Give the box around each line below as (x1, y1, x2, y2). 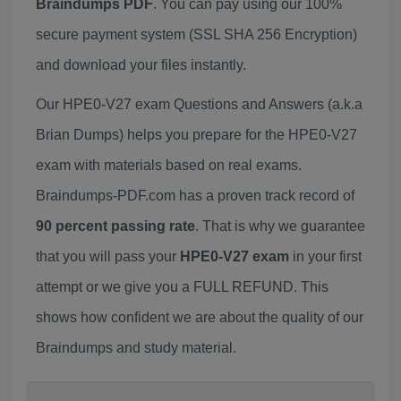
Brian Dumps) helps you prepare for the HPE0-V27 (36, 127, 357, 142)
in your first (289, 249, 362, 264)
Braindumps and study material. (36, 340, 236, 355)
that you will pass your (36, 249, 180, 264)
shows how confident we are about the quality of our (36, 310, 363, 325)
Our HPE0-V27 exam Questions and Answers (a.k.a (36, 97, 363, 112)
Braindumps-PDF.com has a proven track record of (36, 188, 354, 203)
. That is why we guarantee (195, 218, 365, 234)
